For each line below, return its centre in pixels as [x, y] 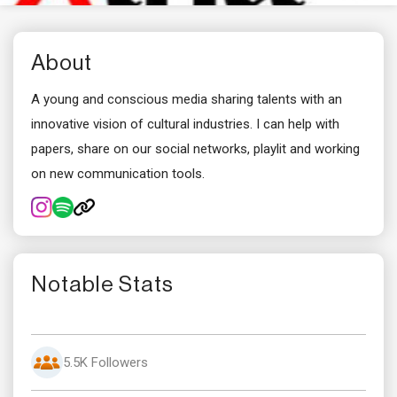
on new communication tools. [118, 174]
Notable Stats [102, 284]
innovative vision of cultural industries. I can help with [185, 124]
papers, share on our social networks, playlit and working [195, 149]
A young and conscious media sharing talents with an [187, 99]
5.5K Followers [105, 362]
